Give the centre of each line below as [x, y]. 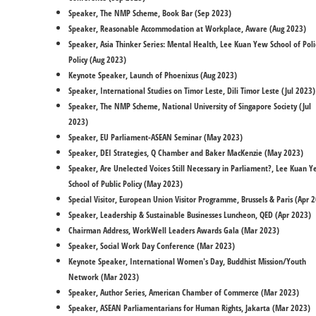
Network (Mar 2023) [105, 277]
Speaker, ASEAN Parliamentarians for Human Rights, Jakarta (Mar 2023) [189, 308]
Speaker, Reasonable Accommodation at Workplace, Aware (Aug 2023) [187, 29]
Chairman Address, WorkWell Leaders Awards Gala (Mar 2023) [174, 230]
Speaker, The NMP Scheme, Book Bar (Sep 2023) [150, 13]
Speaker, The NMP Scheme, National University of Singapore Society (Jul [190, 106]
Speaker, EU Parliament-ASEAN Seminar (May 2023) [156, 137]
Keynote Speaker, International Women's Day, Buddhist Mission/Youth [187, 261]
